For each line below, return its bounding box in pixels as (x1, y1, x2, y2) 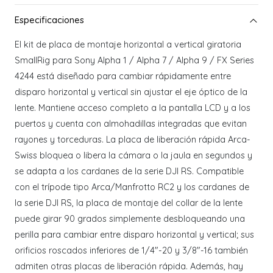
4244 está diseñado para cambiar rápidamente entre (15, 71, 231, 82)
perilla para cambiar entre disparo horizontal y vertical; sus (15, 229, 254, 241)
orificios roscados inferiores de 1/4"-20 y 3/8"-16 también (15, 245, 248, 257)
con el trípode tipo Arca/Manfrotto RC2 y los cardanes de (15, 182, 249, 193)
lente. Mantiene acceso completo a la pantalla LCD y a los (15, 102, 250, 114)
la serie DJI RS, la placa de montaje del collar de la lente (15, 197, 243, 209)
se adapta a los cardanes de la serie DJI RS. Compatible (15, 166, 244, 177)
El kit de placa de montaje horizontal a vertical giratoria (15, 39, 241, 51)
